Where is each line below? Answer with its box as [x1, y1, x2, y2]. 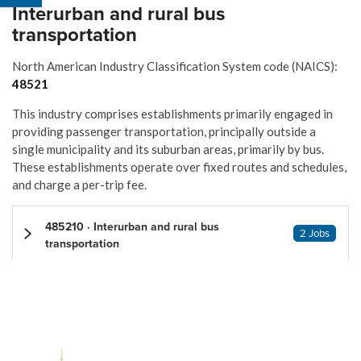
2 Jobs [300, 226, 330, 242]
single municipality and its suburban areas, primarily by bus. [12, 142, 324, 157]
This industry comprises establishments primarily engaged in [12, 106, 333, 122]
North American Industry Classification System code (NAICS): [12, 59, 338, 74]
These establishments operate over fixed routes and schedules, [12, 160, 346, 175]
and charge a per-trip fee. [12, 177, 147, 193]
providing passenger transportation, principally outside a [12, 124, 316, 139]
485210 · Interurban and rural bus [45, 218, 219, 236]
